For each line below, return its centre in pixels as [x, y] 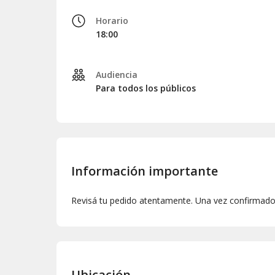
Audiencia [117, 75]
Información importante [145, 171]
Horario [112, 21]
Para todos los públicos [146, 88]
